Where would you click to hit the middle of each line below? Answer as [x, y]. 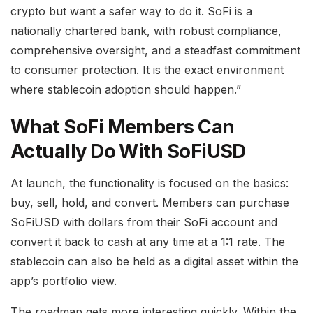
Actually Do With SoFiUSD [128, 152]
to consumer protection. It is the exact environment [147, 70]
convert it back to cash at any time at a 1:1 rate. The [148, 242]
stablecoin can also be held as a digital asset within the [154, 262]
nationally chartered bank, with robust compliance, [146, 30]
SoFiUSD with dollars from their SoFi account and [144, 223]
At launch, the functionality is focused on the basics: [150, 183]
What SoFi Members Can [123, 127]
